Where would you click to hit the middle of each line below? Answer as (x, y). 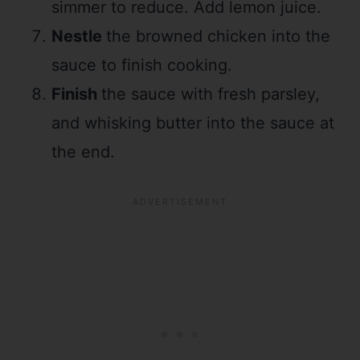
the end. (83, 152)
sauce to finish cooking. (142, 65)
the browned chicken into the (218, 37)
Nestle (79, 37)
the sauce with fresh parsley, (211, 94)
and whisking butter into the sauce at (193, 123)
